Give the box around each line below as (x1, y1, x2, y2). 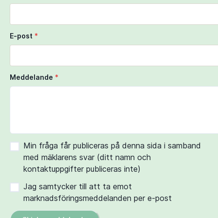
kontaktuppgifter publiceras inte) (23, 163, 141, 174)
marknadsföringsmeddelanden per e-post (23, 193, 172, 203)
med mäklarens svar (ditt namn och (23, 152, 151, 162)
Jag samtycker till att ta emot (23, 181, 132, 191)
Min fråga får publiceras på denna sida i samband (23, 140, 201, 150)
